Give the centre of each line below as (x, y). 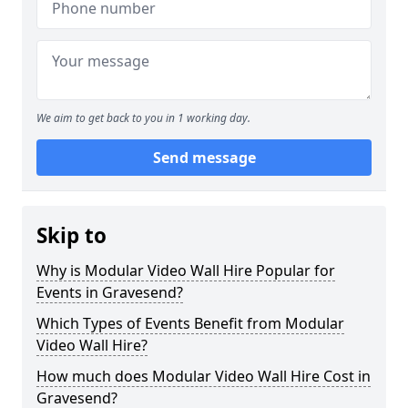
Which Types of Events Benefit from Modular (190, 323)
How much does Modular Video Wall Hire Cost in (204, 376)
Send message (204, 158)
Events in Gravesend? (110, 292)
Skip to (71, 235)
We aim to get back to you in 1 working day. (143, 118)
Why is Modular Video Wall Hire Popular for (186, 270)
